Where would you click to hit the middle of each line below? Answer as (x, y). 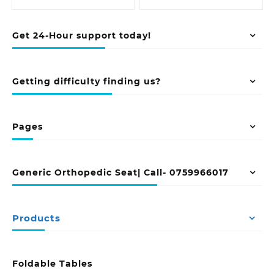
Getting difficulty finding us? (87, 81)
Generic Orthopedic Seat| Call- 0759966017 (120, 172)
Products (36, 218)
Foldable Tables (52, 263)
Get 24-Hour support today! (82, 36)
